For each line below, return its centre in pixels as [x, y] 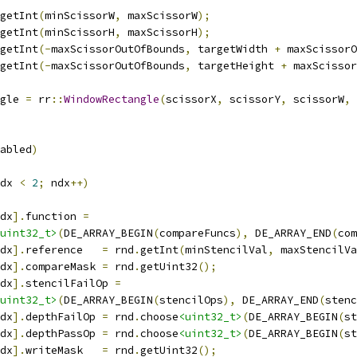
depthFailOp [64, 317]
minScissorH [80, 32]
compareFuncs [198, 233]
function [54, 216]
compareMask [64, 267]
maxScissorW [159, 16]
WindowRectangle [112, 99]
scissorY [252, 99]
